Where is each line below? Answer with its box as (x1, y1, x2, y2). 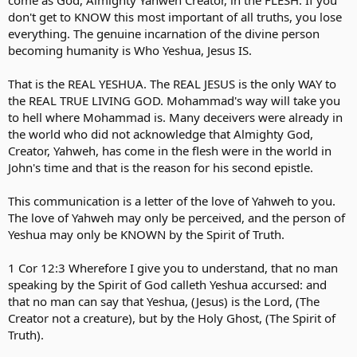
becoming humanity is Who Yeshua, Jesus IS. (8, 42, 252, 58)
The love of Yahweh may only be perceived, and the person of (8, 210, 345, 226)
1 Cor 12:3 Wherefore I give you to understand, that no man (8, 260, 338, 276)
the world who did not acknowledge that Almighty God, (8, 126, 313, 142)
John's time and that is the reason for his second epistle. (8, 159, 313, 175)
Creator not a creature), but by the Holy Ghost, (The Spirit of (8, 310, 335, 326)
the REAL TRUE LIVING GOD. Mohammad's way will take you (8, 92, 340, 108)
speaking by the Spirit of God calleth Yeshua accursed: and (8, 277, 327, 292)
